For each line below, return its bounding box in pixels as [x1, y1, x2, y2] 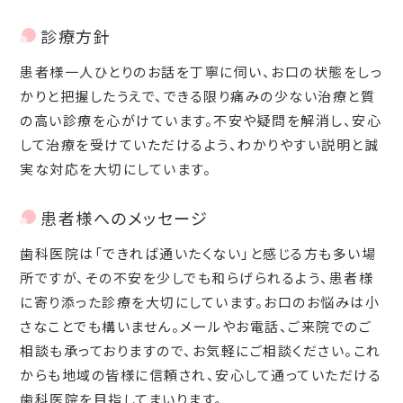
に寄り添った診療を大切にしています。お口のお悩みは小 [20, 291, 381, 311]
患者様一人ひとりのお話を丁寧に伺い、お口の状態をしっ [20, 61, 383, 81]
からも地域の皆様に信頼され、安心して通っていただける [20, 364, 382, 384]
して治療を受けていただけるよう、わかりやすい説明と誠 [20, 134, 380, 154]
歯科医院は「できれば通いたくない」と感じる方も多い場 [20, 243, 377, 263]
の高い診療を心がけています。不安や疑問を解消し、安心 [20, 110, 382, 130]
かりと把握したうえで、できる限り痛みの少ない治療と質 [20, 85, 376, 105]
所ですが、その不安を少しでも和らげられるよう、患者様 [20, 267, 374, 287]
